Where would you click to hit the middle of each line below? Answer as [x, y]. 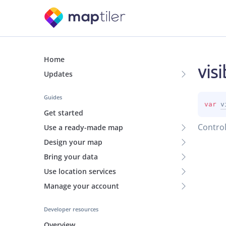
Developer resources [71, 209]
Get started [64, 113]
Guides [53, 97]
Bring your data [71, 157]
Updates [58, 74]
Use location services [80, 171]
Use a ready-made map [83, 127]
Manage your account [81, 186]
